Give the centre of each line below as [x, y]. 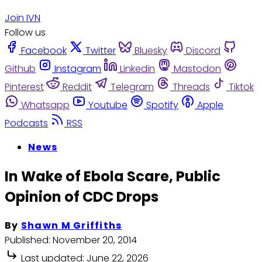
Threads [191, 87]
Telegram [132, 87]
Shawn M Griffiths [71, 226]
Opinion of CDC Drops [82, 196]
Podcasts [26, 123]
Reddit [77, 87]
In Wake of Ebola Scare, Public [113, 176]
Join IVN [23, 18]
